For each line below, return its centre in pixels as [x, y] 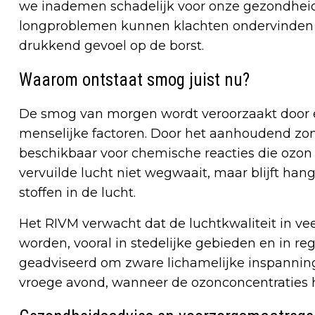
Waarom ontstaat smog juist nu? [134, 79]
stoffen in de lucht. [77, 192]
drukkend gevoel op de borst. [111, 45]
